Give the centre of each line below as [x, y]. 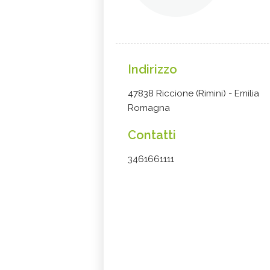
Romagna [149, 108]
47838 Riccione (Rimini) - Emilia [193, 93]
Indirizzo [152, 69]
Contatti [152, 135]
